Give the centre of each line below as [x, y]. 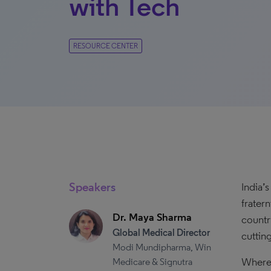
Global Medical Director [161, 233]
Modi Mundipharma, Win [162, 247]
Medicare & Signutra [152, 262]
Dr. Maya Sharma [152, 217]
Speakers [92, 187]
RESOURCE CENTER [106, 46]
